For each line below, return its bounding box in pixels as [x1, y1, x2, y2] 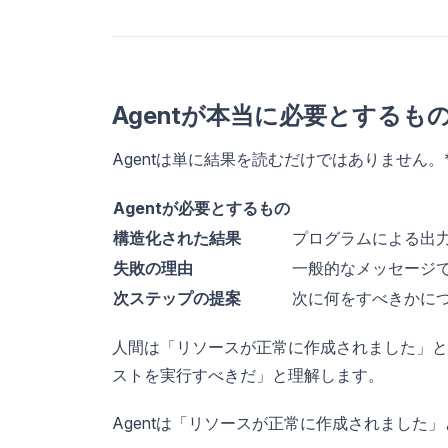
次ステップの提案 [113, 287, 241, 308]
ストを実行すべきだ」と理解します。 [112, 364, 384, 385]
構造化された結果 [113, 227, 241, 248]
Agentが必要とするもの [113, 197, 290, 218]
